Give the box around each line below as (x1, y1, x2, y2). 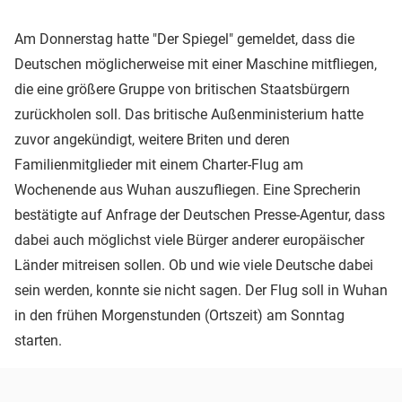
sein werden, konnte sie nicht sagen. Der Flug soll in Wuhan (14, 281, 388, 299)
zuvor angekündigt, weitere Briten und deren (14, 130, 290, 148)
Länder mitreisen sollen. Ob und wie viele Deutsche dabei (14, 256, 373, 274)
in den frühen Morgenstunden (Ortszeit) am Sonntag (14, 306, 345, 324)
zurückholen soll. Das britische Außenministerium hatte (14, 105, 363, 123)
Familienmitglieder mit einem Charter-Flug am (14, 155, 303, 173)
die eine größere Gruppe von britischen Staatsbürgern (14, 80, 350, 98)
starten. (14, 331, 62, 349)
